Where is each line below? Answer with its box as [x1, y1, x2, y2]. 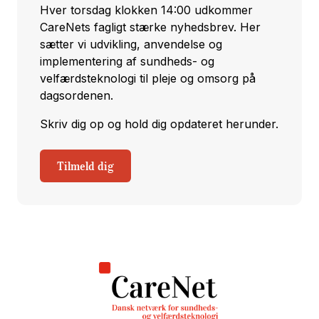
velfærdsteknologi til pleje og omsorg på [40, 71, 256, 86]
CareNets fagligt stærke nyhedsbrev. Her [40, 20, 261, 35]
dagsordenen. [40, 88, 113, 103]
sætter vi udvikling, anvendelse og [40, 37, 222, 52]
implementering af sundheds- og [40, 54, 214, 69]
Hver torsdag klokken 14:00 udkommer [40, 3, 253, 18]
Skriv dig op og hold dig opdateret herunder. [40, 117, 278, 132]
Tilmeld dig [57, 159, 114, 174]
